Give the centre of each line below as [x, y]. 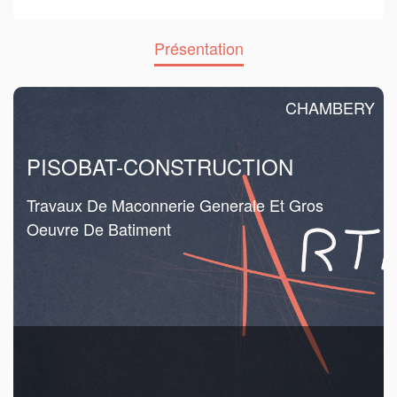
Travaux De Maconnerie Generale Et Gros [175, 204]
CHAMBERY [330, 107]
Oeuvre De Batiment [99, 228]
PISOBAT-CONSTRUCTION [160, 166]
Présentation [198, 47]
